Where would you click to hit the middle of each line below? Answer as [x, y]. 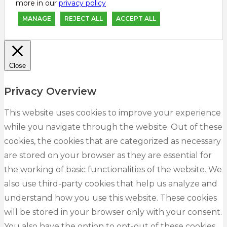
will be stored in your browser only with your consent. [113, 212]
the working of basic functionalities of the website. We [113, 170]
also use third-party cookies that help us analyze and [111, 184]
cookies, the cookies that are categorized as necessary [112, 141]
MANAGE [37, 19]
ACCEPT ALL [136, 19]
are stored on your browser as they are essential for [108, 156]
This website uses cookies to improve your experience [112, 113]
